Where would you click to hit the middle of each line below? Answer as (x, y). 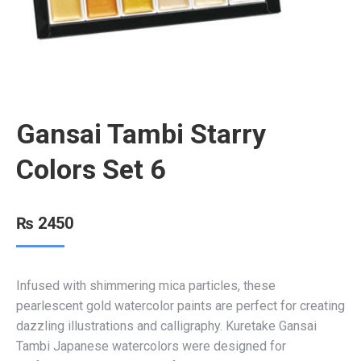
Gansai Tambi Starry (141, 133)
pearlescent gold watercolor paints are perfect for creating (180, 305)
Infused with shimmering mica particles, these (146, 285)
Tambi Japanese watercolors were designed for (151, 346)
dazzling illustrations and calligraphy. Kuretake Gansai (166, 326)
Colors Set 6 (91, 169)
